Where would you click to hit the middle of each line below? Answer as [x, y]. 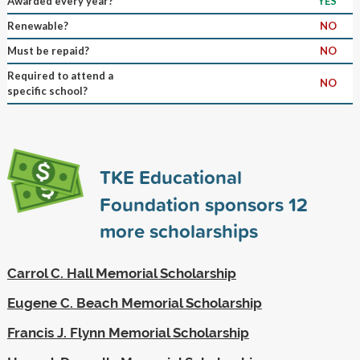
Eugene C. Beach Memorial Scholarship [134, 303]
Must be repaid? [48, 50]
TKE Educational [170, 176]
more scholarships [178, 230]
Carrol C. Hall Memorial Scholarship [121, 273]
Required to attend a [60, 75]
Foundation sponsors [194, 204]
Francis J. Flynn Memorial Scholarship [128, 332]
